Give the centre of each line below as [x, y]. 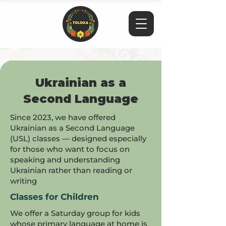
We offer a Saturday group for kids [75, 213]
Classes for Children [54, 197]
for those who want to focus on [70, 149]
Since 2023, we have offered [63, 117]
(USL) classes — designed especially [78, 138]
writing [23, 181]
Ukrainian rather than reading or [71, 170]
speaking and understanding [65, 160]
